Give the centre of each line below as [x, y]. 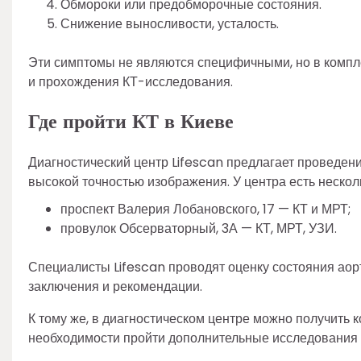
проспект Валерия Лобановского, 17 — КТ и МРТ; [205, 210]
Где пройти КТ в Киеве [131, 122]
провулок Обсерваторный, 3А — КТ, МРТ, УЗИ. [199, 229]
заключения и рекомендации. [115, 287]
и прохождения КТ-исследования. [131, 82]
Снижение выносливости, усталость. [170, 24]
